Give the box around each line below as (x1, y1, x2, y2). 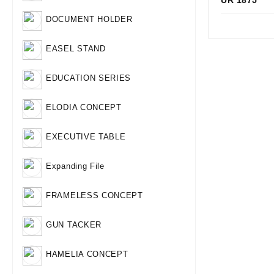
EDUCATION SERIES (46, 73, 131, 83)
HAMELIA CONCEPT (46, 250, 128, 259)
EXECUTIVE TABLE (46, 132, 126, 142)
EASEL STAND (46, 44, 106, 54)
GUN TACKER (46, 220, 102, 230)
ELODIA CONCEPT (46, 103, 122, 113)
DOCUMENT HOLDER (46, 15, 133, 24)
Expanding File (46, 161, 105, 171)
